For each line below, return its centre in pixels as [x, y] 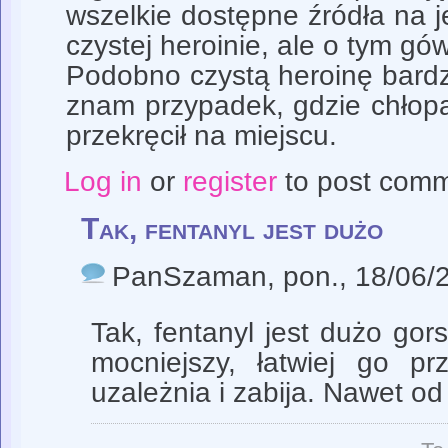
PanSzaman [189, 277]
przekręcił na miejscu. [205, 136]
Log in [102, 181]
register [229, 181]
